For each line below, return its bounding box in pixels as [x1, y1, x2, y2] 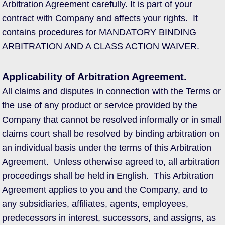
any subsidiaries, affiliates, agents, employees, [2, 199, 188, 209]
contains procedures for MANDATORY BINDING [2, 27, 196, 37]
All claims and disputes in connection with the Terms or [2, 86, 221, 96]
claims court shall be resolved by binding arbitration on [2, 129, 219, 139]
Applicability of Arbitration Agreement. [2, 71, 187, 82]
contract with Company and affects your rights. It [2, 13, 198, 23]
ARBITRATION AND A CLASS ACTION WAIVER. [2, 41, 199, 51]
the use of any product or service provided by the [2, 100, 197, 110]
